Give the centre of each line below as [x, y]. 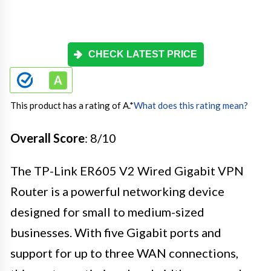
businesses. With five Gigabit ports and [116, 232]
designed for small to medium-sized [107, 211]
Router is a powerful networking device [117, 191]
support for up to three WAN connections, [124, 253]
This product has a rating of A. [70, 105]
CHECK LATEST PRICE [143, 54]
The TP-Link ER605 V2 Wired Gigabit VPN [127, 170]
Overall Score [47, 138]
